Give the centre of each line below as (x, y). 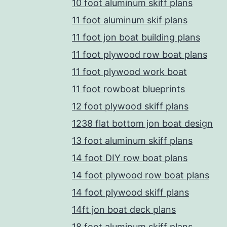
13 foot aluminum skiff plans (132, 141)
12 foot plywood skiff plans (130, 106)
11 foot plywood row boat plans (140, 55)
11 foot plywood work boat (129, 72)
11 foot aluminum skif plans (130, 20)
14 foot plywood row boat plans (141, 175)
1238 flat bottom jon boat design (142, 124)
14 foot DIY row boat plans (130, 158)
